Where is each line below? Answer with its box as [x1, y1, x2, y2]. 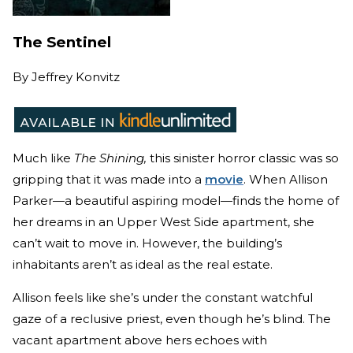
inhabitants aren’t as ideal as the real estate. [13, 257, 273, 273]
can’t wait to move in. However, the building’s [13, 236, 282, 251]
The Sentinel [13, 33, 111, 52]
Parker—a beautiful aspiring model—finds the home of [13, 193, 339, 209]
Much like [13, 150, 74, 166]
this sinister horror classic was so [147, 150, 339, 166]
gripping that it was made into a [13, 172, 205, 188]
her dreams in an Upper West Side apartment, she [13, 214, 314, 230]
